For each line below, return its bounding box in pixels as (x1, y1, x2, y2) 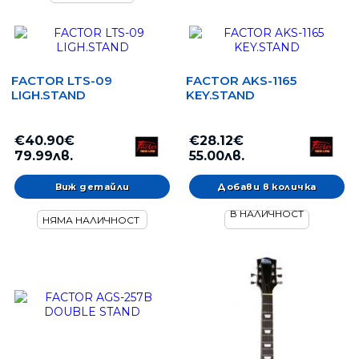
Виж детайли (54, 181, 130, 193)
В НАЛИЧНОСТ (230, 208, 304, 220)
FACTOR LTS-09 (11, 73, 112, 89)
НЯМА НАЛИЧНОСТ (42, 213, 139, 226)
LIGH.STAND (11, 87, 86, 103)
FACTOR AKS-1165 (186, 73, 296, 89)
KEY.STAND (186, 87, 255, 103)
